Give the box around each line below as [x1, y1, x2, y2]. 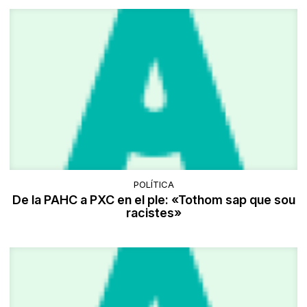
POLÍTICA [133, 178, 174, 190]
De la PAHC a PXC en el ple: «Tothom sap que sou [12, 192, 295, 207]
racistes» [125, 205, 182, 220]
